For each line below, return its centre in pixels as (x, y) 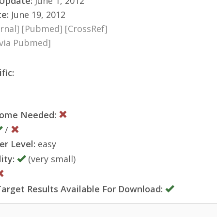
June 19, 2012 (37, 14)
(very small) (51, 159)
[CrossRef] (86, 28)
